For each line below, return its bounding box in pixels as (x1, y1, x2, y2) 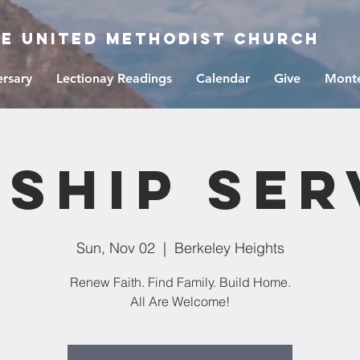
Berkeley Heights (174, 239, 284, 257)
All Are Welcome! (130, 293, 230, 309)
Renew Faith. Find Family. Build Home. (69, 274, 291, 290)
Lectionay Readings (56, 71, 172, 86)
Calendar (196, 71, 250, 86)
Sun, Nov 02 (76, 239, 155, 257)
